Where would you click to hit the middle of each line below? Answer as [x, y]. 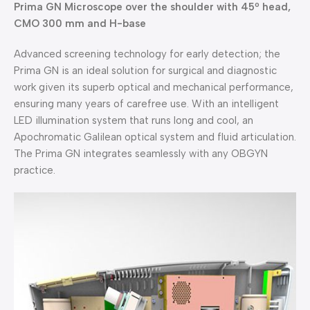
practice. [35, 170]
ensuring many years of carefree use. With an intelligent [146, 103]
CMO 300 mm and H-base [80, 23]
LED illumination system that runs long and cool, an [134, 120]
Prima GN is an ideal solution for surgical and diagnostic [145, 70]
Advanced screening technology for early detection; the [147, 54]
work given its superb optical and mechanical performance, [154, 87]
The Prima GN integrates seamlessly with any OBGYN [141, 153]
